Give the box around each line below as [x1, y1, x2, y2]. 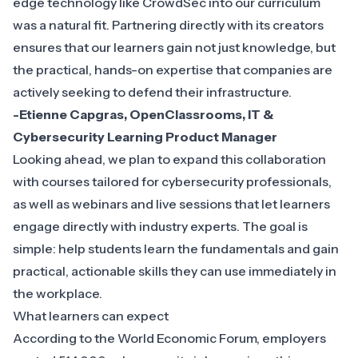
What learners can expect [13, 308, 169, 324]
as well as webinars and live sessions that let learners [13, 196, 330, 213]
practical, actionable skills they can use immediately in [13, 263, 336, 280]
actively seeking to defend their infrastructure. [13, 84, 292, 101]
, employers [257, 330, 326, 347]
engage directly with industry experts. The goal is [13, 218, 308, 235]
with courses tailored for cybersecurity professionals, [13, 173, 332, 190]
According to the [13, 330, 117, 347]
